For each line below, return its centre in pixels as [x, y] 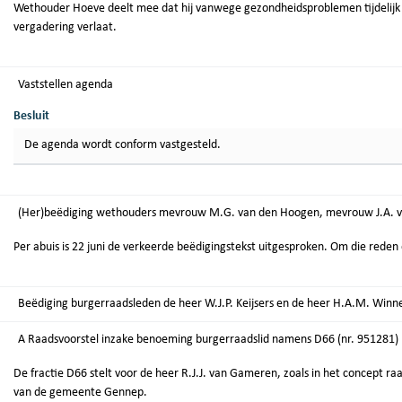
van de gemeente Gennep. [80, 393]
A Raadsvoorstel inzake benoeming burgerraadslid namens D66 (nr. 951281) [213, 340]
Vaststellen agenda [66, 85]
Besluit [31, 116]
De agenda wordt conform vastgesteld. [122, 145]
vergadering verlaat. [65, 27]
